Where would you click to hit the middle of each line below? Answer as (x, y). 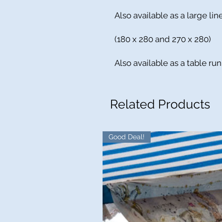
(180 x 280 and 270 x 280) (162, 39)
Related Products (160, 104)
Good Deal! (127, 137)
